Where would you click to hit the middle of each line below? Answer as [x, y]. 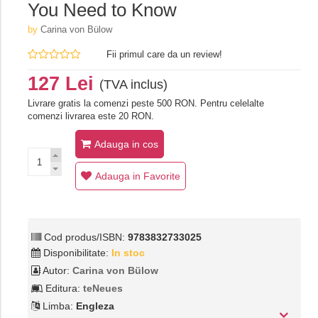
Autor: [56, 271]
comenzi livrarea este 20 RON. [91, 116]
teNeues [103, 289]
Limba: [57, 306]
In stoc [128, 253]
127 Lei [63, 84]
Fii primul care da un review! [164, 55]
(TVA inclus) [133, 85]
